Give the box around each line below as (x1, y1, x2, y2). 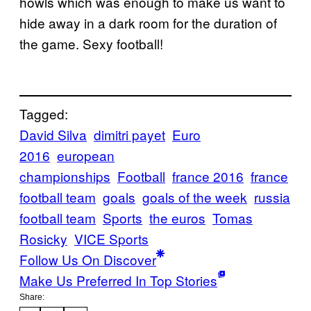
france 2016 (172, 166, 244, 185)
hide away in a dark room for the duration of (19, 13, 277, 33)
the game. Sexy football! (19, 34, 163, 53)
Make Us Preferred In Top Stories (19, 270, 217, 289)
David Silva (19, 124, 87, 144)
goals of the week (142, 187, 247, 206)
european (57, 145, 115, 165)
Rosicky (19, 228, 67, 248)
